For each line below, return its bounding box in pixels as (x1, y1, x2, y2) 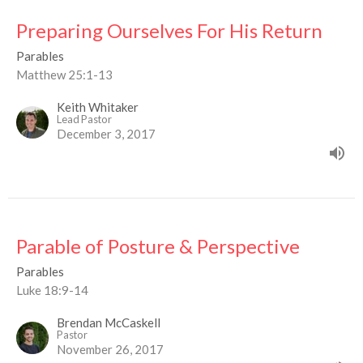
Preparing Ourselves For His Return (16, 19, 322, 43)
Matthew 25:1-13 (16, 67, 113, 83)
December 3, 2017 (57, 126, 156, 142)
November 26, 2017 (57, 342, 164, 357)
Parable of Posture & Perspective (16, 234, 300, 258)
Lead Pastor (57, 113, 112, 126)
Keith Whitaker (57, 100, 139, 115)
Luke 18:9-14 (16, 283, 88, 298)
